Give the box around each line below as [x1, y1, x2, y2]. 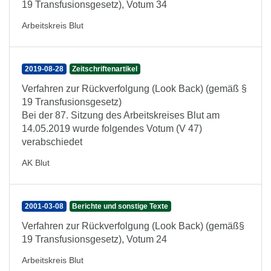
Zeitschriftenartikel [72, 65, 138, 73]
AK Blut [22, 158, 50, 168]
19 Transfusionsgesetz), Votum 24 [22, 234, 167, 244]
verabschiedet [22, 137, 82, 147]
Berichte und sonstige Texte [72, 202, 169, 211]
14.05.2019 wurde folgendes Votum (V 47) [22, 123, 202, 134]
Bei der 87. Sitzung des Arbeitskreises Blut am [22, 110, 220, 120]
